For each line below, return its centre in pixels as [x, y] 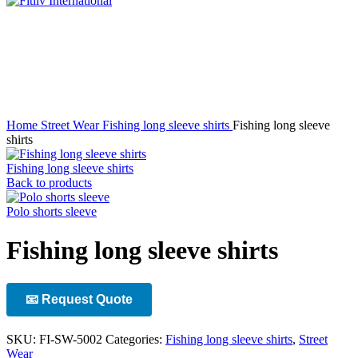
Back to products [49, 183]
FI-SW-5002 [72, 339]
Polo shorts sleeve [52, 211]
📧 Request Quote [79, 299]
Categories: [134, 339]
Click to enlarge [46, 82]
